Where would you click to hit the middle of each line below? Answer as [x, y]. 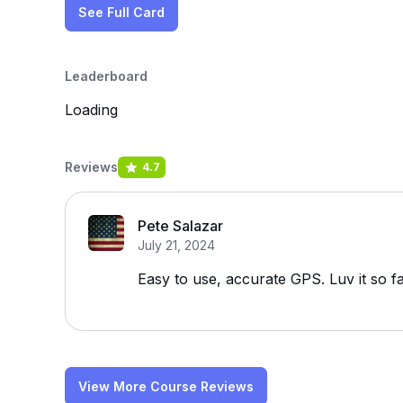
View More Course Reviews [166, 386]
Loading [91, 110]
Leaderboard [106, 76]
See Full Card [121, 12]
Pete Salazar [180, 226]
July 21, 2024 [176, 245]
